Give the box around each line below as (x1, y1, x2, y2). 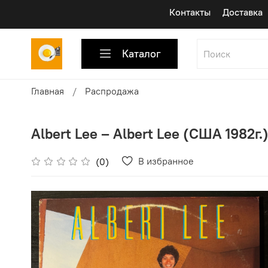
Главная (31, 84, 64, 97)
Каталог (122, 47, 162, 60)
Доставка (223, 6, 263, 18)
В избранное (138, 155, 194, 167)
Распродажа (85, 84, 139, 97)
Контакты (169, 6, 211, 18)
